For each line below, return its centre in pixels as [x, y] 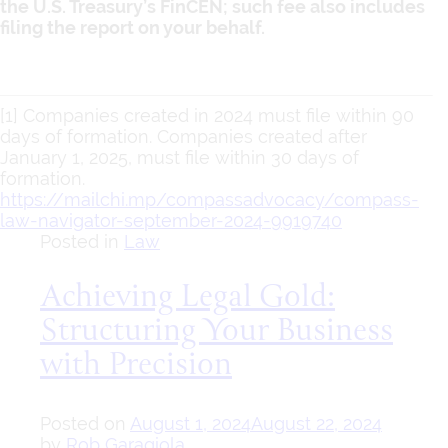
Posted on [85, 424]
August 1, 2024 [190, 424]
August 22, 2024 [316, 424]
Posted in [82, 241]
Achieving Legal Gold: [187, 298]
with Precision [136, 366]
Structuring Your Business [216, 332]
